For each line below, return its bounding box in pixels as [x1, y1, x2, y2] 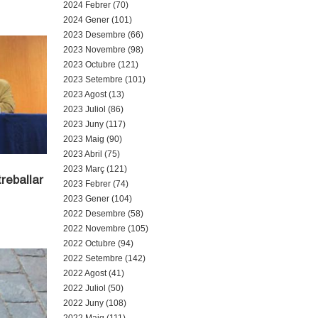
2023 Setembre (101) [62, 75, 146, 84]
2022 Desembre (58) [62, 209, 143, 219]
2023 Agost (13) [62, 89, 124, 99]
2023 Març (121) [62, 164, 127, 174]
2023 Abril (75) [62, 149, 120, 159]
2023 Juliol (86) [62, 104, 124, 114]
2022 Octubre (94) [62, 238, 133, 248]
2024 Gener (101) [62, 15, 132, 25]
